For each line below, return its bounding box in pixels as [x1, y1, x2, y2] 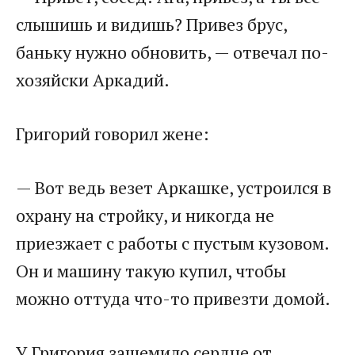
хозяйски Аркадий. [16, 68, 170, 92]
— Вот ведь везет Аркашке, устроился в [16, 176, 331, 200]
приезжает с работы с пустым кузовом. [16, 231, 329, 255]
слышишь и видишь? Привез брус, [16, 13, 287, 36]
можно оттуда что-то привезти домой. [16, 287, 330, 311]
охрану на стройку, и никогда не [16, 204, 274, 227]
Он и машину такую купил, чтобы [16, 259, 286, 283]
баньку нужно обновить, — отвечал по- [16, 40, 329, 64]
